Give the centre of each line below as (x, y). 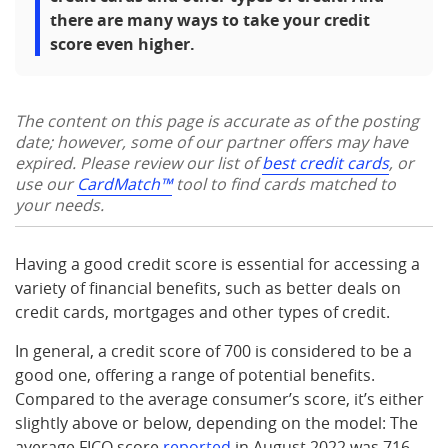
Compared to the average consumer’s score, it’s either (219, 399)
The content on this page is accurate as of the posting (217, 121)
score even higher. (122, 44)
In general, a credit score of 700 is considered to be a (213, 351)
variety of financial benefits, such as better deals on (208, 288)
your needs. (59, 205)
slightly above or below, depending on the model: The (216, 423)
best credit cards (325, 163)
